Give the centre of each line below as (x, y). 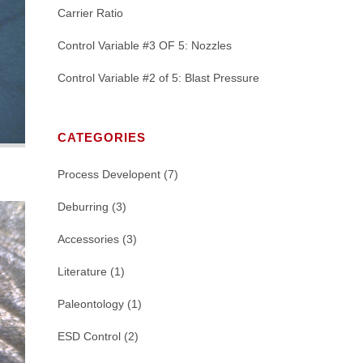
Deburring (83, 206)
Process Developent (109, 174)
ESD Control (89, 336)
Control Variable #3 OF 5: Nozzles (145, 45)
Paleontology (91, 303)
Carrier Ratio (90, 13)
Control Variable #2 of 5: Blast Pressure (158, 77)
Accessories (88, 239)
